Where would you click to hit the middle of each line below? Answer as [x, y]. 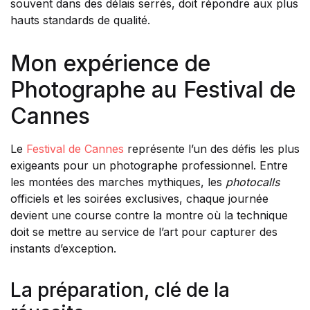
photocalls [253, 182]
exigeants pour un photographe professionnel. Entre [149, 165]
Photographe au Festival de [153, 90]
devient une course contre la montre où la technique [149, 215]
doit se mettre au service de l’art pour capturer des [144, 232]
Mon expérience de [110, 63]
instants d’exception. [63, 248]
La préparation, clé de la [120, 290]
